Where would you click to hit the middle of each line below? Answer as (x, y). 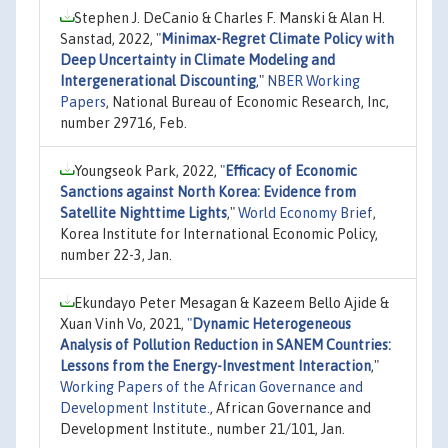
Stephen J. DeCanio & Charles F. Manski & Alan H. (229, 17)
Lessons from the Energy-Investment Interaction (215, 365)
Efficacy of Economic (291, 170)
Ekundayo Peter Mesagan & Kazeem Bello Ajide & (231, 302)
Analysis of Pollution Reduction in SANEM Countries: (225, 344)
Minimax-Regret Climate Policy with (277, 38)
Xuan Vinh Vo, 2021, (123, 323)
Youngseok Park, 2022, (147, 170)
